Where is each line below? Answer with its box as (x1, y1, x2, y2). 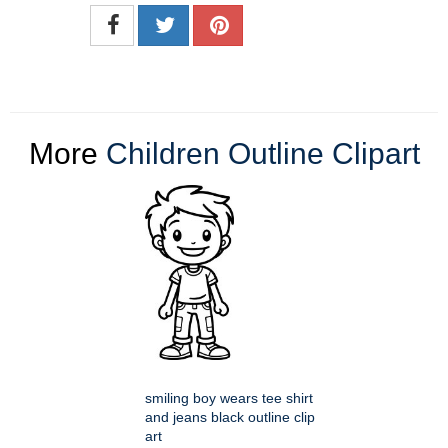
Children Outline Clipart (105, 137, 420, 171)
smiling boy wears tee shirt (145, 390, 313, 407)
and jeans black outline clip (145, 409, 315, 426)
